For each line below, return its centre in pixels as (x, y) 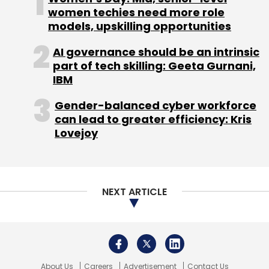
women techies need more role (136, 12)
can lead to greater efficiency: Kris (153, 119)
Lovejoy (76, 133)
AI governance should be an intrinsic (156, 52)
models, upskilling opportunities (140, 26)
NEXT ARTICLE (134, 192)
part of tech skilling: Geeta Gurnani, (154, 65)
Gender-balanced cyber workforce (156, 105)
